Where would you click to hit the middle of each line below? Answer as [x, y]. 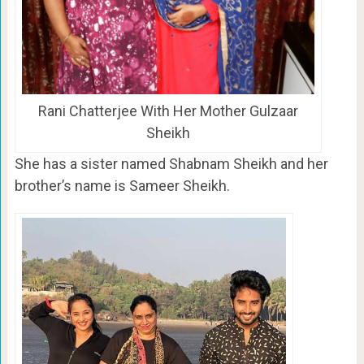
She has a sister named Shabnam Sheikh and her [171, 163]
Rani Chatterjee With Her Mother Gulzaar [168, 110]
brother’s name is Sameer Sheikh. [122, 185]
